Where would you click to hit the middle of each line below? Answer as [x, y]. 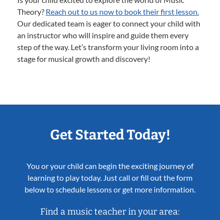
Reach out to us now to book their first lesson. [122, 12]
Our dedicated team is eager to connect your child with [109, 24]
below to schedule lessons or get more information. [110, 190]
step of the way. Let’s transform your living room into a [108, 47]
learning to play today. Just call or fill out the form [110, 178]
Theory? [31, 12]
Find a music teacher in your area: [110, 212]
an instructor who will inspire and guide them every [103, 35]
